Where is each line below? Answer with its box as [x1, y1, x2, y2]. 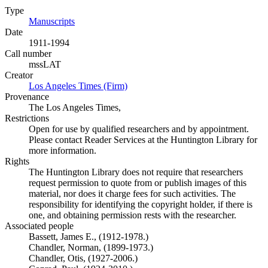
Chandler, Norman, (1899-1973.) [29, 242, 153, 252]
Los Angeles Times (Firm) [29, 81, 127, 91]
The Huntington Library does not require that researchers [29, 167, 243, 177]
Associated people [5, 221, 74, 231]
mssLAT [29, 59, 61, 69]
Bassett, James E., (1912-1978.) [29, 232, 148, 242]
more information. [29, 145, 96, 156]
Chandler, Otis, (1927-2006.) [29, 253, 138, 263]
